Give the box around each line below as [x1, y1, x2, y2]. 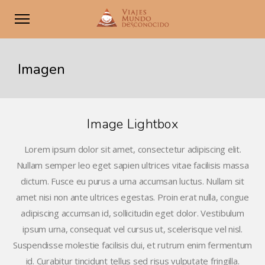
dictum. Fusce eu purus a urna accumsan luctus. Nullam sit [21, 175, 244, 187]
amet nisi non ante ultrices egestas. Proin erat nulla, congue [16, 191, 249, 203]
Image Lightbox [87, 115, 178, 133]
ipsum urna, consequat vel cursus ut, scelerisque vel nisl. [22, 223, 243, 235]
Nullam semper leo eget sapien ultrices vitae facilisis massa [16, 159, 249, 171]
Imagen [18, 60, 66, 79]
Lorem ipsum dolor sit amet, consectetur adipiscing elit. [24, 143, 241, 155]
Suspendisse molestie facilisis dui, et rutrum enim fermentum [13, 239, 252, 251]
